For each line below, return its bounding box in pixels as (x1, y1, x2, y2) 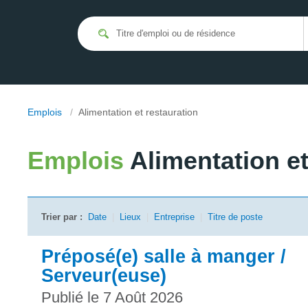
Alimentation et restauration (78, 107, 198, 118)
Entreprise (154, 212, 195, 222)
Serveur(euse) (41, 265, 166, 286)
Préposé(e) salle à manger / (41, 245, 286, 267)
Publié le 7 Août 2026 (41, 288, 183, 306)
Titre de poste (208, 212, 263, 222)
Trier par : (41, 212, 82, 222)
